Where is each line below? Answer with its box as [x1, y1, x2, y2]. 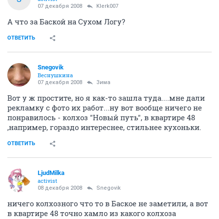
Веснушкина [38, 71, 73, 79]
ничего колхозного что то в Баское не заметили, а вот [7, 198, 208, 208]
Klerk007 [96, 3, 118, 9]
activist [38, 177, 57, 184]
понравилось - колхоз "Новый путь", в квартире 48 [7, 112, 195, 122]
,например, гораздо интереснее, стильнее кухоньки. [7, 122, 201, 132]
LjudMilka [38, 169, 65, 176]
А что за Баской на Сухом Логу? [7, 17, 125, 26]
